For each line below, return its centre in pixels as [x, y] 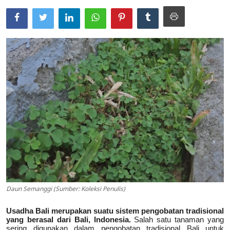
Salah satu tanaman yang [179, 219]
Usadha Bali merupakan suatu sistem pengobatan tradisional [115, 210]
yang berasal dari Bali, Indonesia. [70, 219]
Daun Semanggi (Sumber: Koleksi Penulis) [66, 189]
